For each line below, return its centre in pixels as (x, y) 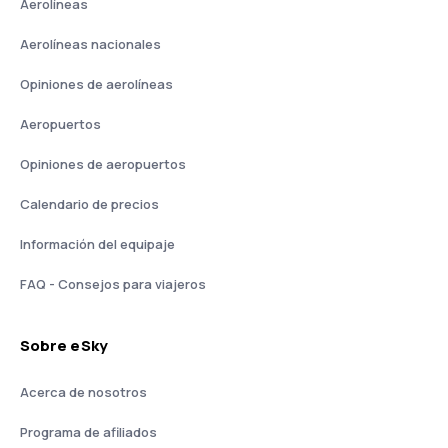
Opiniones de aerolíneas (96, 84)
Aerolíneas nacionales (90, 44)
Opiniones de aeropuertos (103, 164)
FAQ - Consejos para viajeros (113, 284)
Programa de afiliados (88, 432)
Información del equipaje (97, 244)
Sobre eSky (64, 345)
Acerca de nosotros (83, 392)
